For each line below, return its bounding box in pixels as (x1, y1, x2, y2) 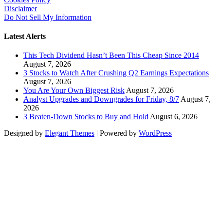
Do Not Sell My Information (4, 13, 91, 21)
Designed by (4, 129, 45, 138)
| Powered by (94, 129, 139, 138)
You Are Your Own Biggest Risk (23, 86, 125, 95)
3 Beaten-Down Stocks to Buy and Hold (23, 112, 148, 121)
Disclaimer (4, 4, 37, 13)
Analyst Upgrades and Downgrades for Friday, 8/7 (23, 95, 179, 104)
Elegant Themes (45, 129, 94, 138)
